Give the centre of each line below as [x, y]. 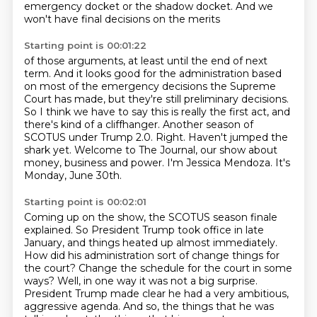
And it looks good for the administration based [167, 74]
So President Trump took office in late [169, 230]
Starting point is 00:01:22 [85, 45]
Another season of [208, 125]
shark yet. [49, 150]
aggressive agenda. [73, 306]
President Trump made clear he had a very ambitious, [156, 294]
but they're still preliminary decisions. [198, 99]
